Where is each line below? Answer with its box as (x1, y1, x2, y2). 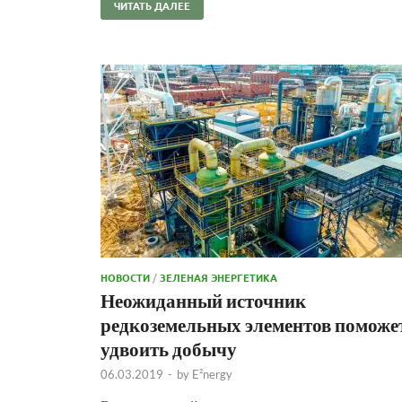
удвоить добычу (100, 336, 237, 360)
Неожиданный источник (100, 288, 306, 311)
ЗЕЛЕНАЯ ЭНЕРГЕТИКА (160, 269, 277, 284)
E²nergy (192, 366, 232, 381)
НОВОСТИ (100, 269, 150, 284)
